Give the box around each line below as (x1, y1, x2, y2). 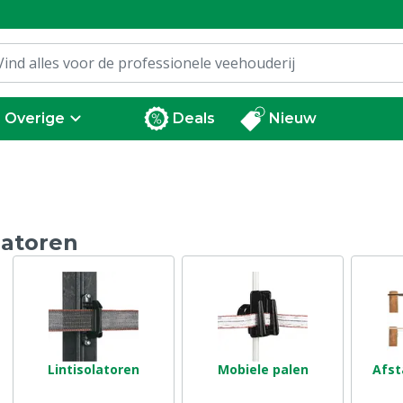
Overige (4, 110, 65, 127)
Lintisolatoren (48, 361, 139, 378)
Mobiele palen (217, 361, 309, 378)
